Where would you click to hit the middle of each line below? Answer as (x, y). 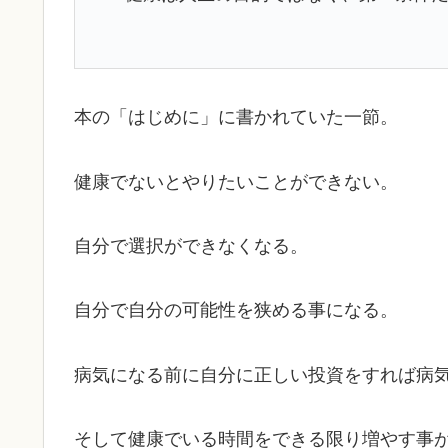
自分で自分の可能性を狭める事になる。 (236, 310)
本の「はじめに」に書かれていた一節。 (236, 117)
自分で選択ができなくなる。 (191, 245)
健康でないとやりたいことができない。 (236, 181)
